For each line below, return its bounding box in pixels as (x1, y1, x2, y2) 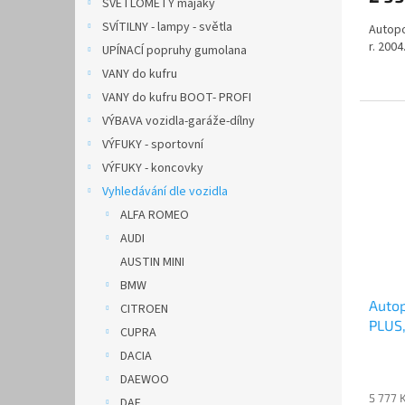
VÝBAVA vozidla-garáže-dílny (102, 112, 255, 130)
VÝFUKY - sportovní (102, 136, 203, 154)
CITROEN (120, 300, 168, 318)
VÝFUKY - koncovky (102, 159, 203, 177)
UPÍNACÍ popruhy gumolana (102, 42, 247, 60)
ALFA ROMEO (120, 206, 189, 224)
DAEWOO (120, 371, 169, 389)
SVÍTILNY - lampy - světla (102, 18, 232, 36)
